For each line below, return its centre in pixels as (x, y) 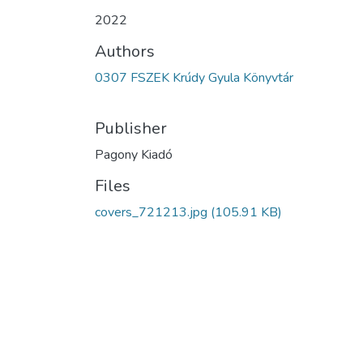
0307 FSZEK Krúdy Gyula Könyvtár (194, 78)
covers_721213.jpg (151, 212)
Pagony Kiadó (134, 155)
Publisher (131, 128)
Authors (125, 51)
